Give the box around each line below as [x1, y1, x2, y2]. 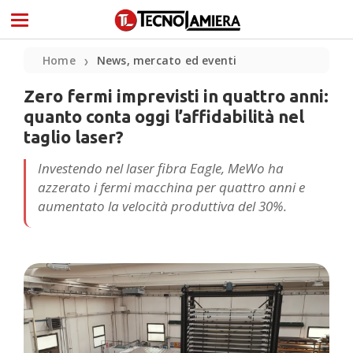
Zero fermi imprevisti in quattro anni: [24, 86, 329, 106]
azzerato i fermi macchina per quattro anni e [38, 178, 305, 196]
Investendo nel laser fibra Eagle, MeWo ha [38, 159, 284, 177]
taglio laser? [24, 127, 124, 147]
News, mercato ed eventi [96, 53, 237, 68]
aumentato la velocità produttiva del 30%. [38, 197, 287, 215]
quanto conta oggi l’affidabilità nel [24, 106, 304, 126]
